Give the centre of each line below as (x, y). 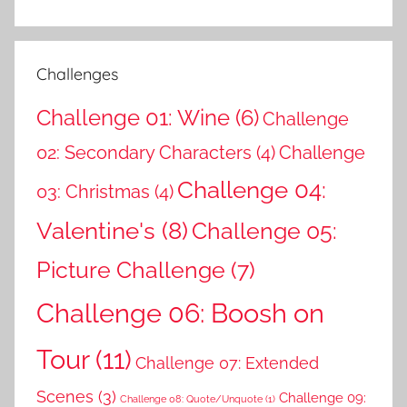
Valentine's (96, 230)
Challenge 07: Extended (227, 363)
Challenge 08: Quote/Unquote (191, 399)
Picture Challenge (131, 270)
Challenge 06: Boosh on (180, 313)
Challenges (77, 74)
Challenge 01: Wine (133, 118)
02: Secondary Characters (144, 153)
